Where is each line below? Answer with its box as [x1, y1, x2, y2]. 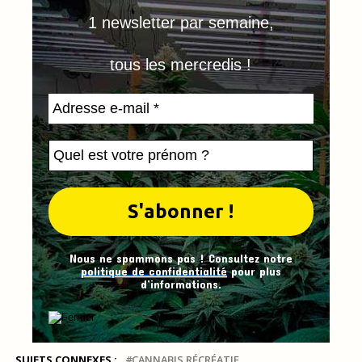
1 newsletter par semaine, [87, 14, 274, 32]
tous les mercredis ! [110, 56, 252, 74]
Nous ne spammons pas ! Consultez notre [69, 251, 293, 266]
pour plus [226, 264, 281, 279]
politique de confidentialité [80, 264, 227, 279]
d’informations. [140, 277, 221, 292]
